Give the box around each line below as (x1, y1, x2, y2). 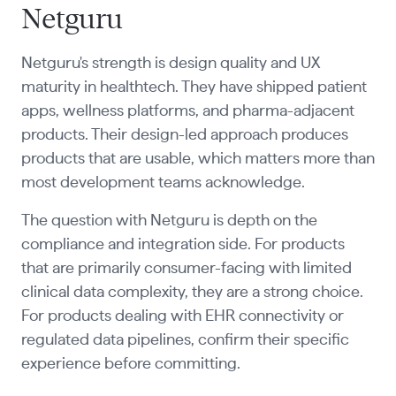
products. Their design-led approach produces (20, 127, 348, 144)
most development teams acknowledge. (20, 175, 305, 192)
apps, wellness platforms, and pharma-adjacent (20, 103, 354, 120)
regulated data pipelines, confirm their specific (20, 332, 349, 349)
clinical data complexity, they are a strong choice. (20, 285, 363, 301)
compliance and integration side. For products (20, 237, 345, 254)
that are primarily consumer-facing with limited (20, 261, 352, 278)
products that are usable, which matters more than (20, 151, 375, 168)
